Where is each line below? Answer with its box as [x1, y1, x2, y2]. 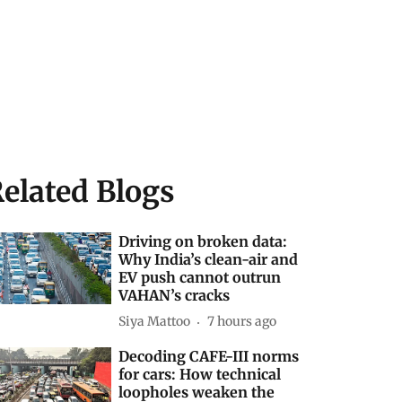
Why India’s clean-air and [118, 249, 299, 268]
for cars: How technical [118, 364, 282, 383]
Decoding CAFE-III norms [118, 346, 300, 365]
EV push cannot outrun [118, 267, 282, 286]
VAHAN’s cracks [118, 285, 231, 304]
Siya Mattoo [118, 313, 191, 330]
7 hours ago [207, 313, 277, 330]
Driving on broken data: [118, 232, 288, 250]
